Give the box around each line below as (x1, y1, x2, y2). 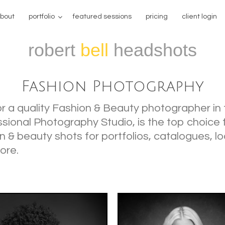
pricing (146, 13, 168, 20)
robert (28, 39, 80, 60)
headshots (108, 39, 197, 60)
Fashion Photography (21, 78, 204, 95)
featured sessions (73, 13, 132, 20)
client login (182, 13, 217, 20)
